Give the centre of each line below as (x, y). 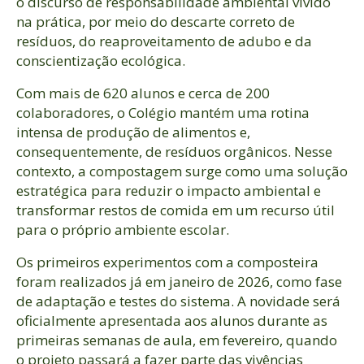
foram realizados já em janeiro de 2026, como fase (179, 281)
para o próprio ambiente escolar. (123, 229)
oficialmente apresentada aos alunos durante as (172, 320)
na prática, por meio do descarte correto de (156, 21)
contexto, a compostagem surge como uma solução (182, 171)
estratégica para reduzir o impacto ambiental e (169, 190)
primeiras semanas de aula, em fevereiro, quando (177, 340)
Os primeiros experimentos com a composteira (167, 262)
